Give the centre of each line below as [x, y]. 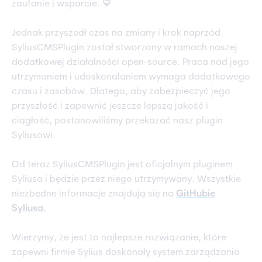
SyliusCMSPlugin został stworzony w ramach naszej [125, 48]
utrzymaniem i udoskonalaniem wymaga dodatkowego [131, 77]
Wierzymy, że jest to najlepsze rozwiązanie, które [119, 238]
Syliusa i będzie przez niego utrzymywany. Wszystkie [126, 180]
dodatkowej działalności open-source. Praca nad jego [130, 63]
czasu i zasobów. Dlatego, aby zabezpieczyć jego [121, 92]
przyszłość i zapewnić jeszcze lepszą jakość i [110, 107]
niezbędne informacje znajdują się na [94, 194]
